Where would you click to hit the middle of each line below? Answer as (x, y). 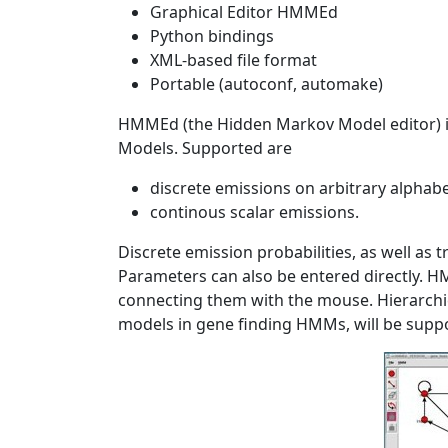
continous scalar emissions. (254, 212)
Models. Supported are (205, 148)
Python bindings (212, 36)
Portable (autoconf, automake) (266, 84)
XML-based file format (233, 60)
